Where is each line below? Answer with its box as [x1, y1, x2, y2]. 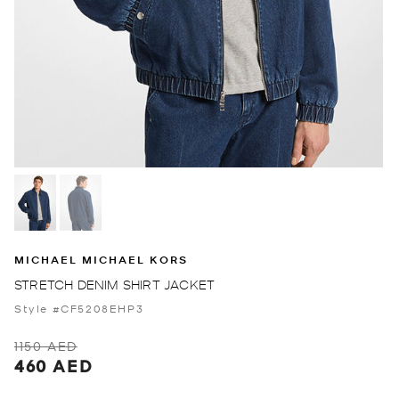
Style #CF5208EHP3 [14, 300, 144, 315]
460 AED [14, 354, 94, 377]
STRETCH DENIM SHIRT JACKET [14, 275, 216, 292]
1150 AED [14, 337, 77, 354]
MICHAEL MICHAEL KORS [14, 251, 188, 267]
